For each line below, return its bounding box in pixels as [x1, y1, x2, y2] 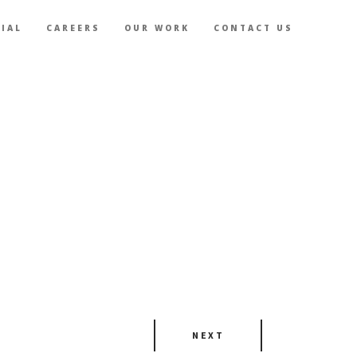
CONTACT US [214, 22, 293, 33]
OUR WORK [124, 22, 190, 33]
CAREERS [46, 22, 100, 33]
